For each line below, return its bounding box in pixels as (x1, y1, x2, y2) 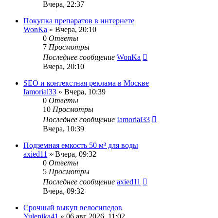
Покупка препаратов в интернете (23, 17, 134, 25)
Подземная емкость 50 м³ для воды (23, 141, 138, 150)
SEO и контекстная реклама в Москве (23, 79, 149, 88)
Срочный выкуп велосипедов (23, 203, 122, 212)
